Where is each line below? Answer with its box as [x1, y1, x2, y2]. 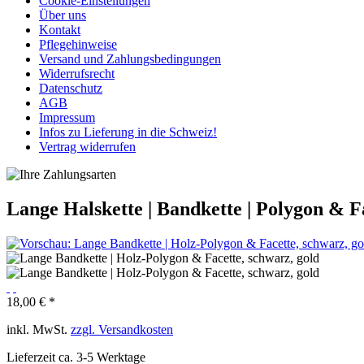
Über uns [39, 8, 86, 22]
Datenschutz [39, 81, 102, 95]
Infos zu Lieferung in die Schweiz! [39, 125, 217, 139]
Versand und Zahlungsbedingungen [39, 52, 221, 66]
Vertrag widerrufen [39, 140, 136, 154]
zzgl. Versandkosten [71, 322, 173, 336]
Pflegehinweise [39, 37, 117, 51]
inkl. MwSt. [6, 322, 71, 336]
